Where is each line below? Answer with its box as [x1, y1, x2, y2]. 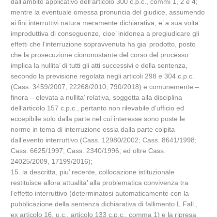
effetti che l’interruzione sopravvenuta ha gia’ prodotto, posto [11, 40, 196, 48]
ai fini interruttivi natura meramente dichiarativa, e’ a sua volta [11, 19, 199, 27]
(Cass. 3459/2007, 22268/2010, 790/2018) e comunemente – [11, 83, 200, 91]
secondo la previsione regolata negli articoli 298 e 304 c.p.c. [11, 72, 195, 80]
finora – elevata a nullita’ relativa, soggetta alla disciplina [11, 93, 183, 101]
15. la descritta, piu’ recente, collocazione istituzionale [11, 168, 175, 176]
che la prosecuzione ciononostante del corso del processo [11, 51, 189, 59]
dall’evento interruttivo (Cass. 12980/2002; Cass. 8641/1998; [11, 136, 197, 144]
